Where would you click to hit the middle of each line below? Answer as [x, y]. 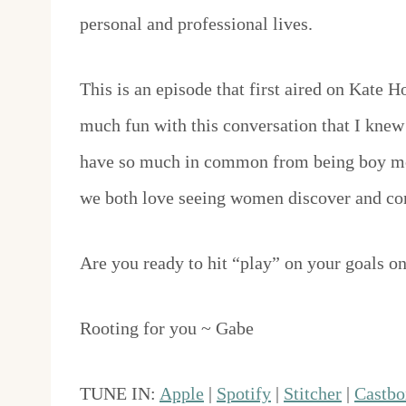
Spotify [244, 394]
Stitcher [313, 394]
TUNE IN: [120, 394]
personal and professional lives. [196, 24]
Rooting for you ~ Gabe [167, 329]
